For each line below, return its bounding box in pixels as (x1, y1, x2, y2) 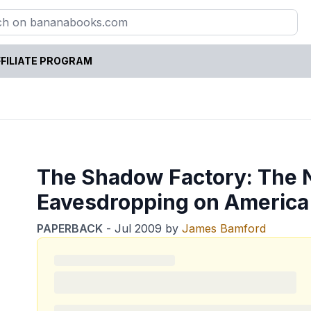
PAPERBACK (37, 221, 103, 235)
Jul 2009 (115, 221, 162, 235)
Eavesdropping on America (37, 189, 310, 215)
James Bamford (182, 221, 267, 235)
